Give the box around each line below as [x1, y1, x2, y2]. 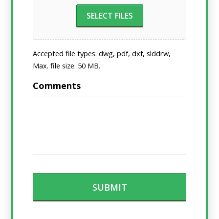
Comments [33, 79, 81, 91]
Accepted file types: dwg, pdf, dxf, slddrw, [33, 48, 171, 58]
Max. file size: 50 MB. [33, 60, 101, 70]
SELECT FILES [86, 10, 133, 21]
